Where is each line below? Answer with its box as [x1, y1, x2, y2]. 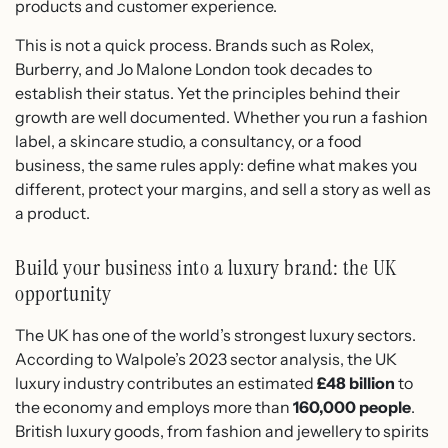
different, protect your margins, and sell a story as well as [15, 178, 431, 199]
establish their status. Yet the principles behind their [15, 82, 400, 103]
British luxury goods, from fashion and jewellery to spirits [15, 420, 429, 441]
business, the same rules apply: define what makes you [15, 154, 417, 175]
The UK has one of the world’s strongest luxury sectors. [15, 324, 416, 345]
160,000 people [293, 396, 411, 417]
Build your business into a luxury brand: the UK [15, 252, 397, 282]
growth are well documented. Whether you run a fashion [15, 106, 428, 127]
